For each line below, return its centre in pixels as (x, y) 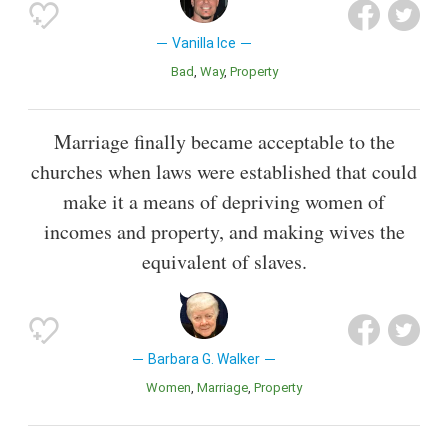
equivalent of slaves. (224, 261)
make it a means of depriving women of (224, 201)
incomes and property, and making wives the (224, 231)
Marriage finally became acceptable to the (224, 141)
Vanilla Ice (203, 43)
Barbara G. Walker (203, 358)
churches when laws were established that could (224, 171)
